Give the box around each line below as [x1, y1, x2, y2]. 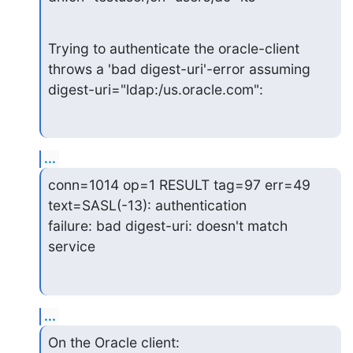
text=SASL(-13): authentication [47, 197, 247, 214]
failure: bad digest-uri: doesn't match [47, 217, 288, 234]
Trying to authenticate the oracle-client [47, 39, 299, 57]
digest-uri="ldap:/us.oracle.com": [47, 80, 263, 98]
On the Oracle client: [47, 333, 180, 351]
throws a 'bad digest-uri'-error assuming [47, 60, 310, 77]
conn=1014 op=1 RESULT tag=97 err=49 [47, 176, 310, 193]
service [47, 238, 95, 255]
